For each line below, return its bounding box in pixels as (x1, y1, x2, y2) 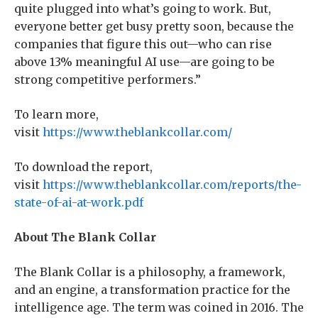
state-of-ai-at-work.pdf (14, 195, 143, 209)
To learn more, (14, 107, 99, 121)
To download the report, (14, 160, 153, 174)
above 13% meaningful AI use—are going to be (14, 55, 275, 69)
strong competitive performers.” (14, 72, 201, 87)
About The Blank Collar (14, 230, 156, 244)
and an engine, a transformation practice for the (14, 283, 290, 297)
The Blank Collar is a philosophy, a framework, (14, 265, 285, 279)
